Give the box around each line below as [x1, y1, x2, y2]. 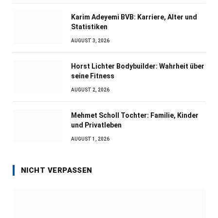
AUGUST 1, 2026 [71, 136, 109, 142]
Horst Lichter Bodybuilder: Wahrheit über [71, 62, 204, 70]
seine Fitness [71, 72, 114, 80]
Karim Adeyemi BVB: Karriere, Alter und [71, 13, 197, 21]
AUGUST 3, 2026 [71, 37, 109, 43]
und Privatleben [71, 121, 122, 129]
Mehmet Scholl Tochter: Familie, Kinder [71, 111, 199, 119]
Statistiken [71, 22, 108, 31]
